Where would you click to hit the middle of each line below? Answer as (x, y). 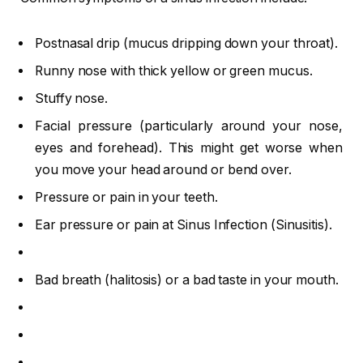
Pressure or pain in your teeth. (126, 197)
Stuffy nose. (72, 98)
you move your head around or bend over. (163, 169)
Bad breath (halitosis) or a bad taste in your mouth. (187, 280)
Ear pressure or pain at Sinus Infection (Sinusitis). (184, 224)
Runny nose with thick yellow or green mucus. (174, 70)
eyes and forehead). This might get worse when (189, 147)
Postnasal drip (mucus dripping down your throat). (187, 43)
